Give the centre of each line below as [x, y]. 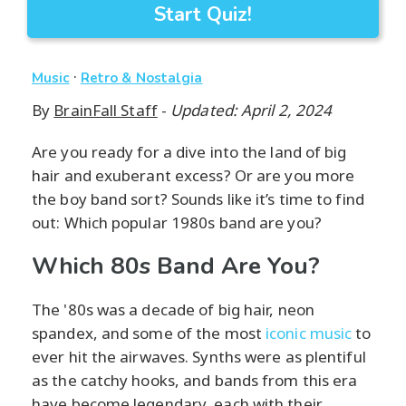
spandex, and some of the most [149, 333]
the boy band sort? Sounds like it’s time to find [198, 199]
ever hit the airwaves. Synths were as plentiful [199, 357]
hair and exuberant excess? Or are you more [193, 176]
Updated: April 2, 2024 [251, 111]
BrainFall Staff [106, 111]
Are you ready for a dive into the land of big [189, 152]
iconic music [309, 333]
